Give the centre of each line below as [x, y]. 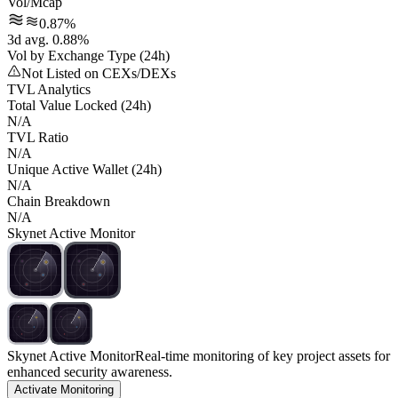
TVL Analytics [49, 90]
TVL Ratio [38, 138]
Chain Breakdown [59, 202]
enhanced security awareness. [90, 372]
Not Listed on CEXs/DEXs [99, 74]
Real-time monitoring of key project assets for [263, 356]
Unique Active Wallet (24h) [84, 170]
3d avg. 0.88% [48, 40]
